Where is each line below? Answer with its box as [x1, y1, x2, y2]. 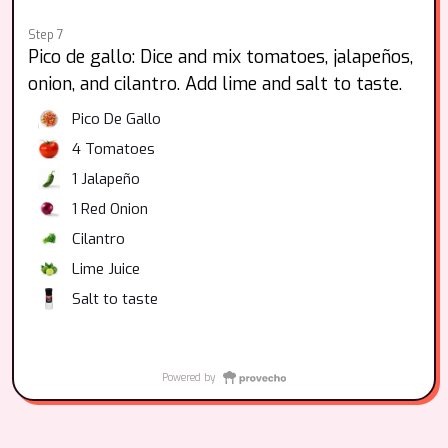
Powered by [162, 371, 216, 384]
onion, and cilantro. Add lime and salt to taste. [28, 72, 402, 96]
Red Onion [81, 199, 148, 219]
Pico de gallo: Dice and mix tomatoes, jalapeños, [28, 45, 413, 69]
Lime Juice [72, 259, 140, 279]
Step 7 [28, 27, 64, 43]
